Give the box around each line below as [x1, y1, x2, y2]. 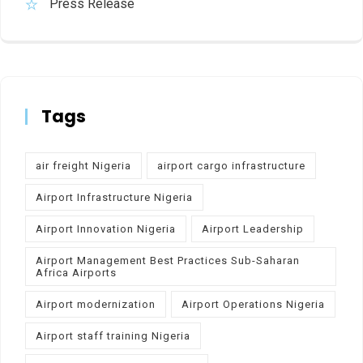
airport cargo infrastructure [157, 159, 305, 172]
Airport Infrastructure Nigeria [36, 190, 193, 203]
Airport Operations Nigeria [181, 297, 325, 310]
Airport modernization [36, 297, 156, 310]
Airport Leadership [202, 222, 304, 235]
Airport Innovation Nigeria [36, 222, 176, 235]
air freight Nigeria [36, 159, 131, 172]
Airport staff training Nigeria [36, 329, 190, 342]
